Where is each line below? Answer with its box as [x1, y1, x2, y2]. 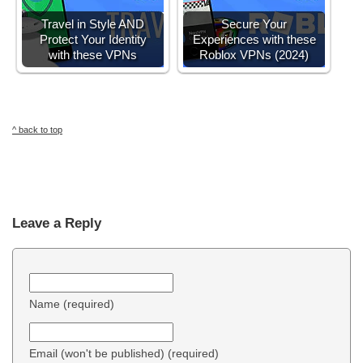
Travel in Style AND [41, 16, 145, 31]
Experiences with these [192, 32, 316, 46]
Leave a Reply [12, 215, 101, 231]
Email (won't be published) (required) [29, 346, 219, 360]
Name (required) [29, 297, 114, 310]
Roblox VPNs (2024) [199, 47, 310, 62]
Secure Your [221, 16, 288, 31]
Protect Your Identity [39, 32, 147, 46]
